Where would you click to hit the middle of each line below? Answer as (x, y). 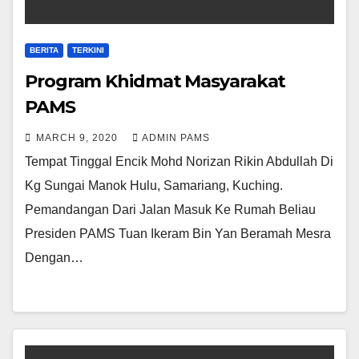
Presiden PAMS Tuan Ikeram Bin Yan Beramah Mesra (178, 233)
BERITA (44, 50)
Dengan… (54, 257)
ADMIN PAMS (176, 137)
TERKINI (88, 50)
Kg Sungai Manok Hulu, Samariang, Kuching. (154, 185)
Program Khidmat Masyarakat (155, 81)
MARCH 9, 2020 (79, 137)
